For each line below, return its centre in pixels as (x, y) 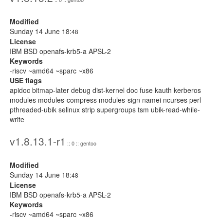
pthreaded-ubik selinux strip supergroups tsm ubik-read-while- (105, 109)
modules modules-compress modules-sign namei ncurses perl (105, 100)
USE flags (26, 80)
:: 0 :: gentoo (81, 143)
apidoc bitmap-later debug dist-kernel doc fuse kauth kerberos (105, 90)
